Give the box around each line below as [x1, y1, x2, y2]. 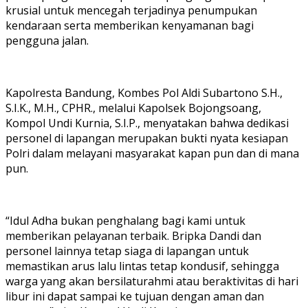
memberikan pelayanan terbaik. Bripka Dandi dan [5, 228, 261, 243]
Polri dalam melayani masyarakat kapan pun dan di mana [5, 145, 299, 161]
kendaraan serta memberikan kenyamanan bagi [5, 17, 254, 33]
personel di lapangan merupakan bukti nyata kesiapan [5, 130, 288, 146]
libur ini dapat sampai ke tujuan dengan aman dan [5, 288, 264, 304]
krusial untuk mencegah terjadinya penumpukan [5, 2, 257, 18]
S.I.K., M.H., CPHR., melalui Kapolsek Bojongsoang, [5, 100, 261, 115]
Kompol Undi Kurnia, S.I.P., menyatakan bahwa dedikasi [5, 115, 289, 131]
